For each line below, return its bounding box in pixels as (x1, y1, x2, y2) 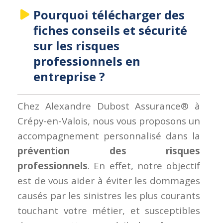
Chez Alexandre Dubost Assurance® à (17, 100, 201, 113)
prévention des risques (17, 144, 201, 158)
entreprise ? (33, 68, 106, 85)
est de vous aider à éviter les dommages (17, 174, 201, 188)
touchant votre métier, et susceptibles (17, 204, 201, 218)
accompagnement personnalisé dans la (17, 129, 201, 143)
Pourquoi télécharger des (33, 6, 185, 23)
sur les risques (33, 37, 120, 54)
